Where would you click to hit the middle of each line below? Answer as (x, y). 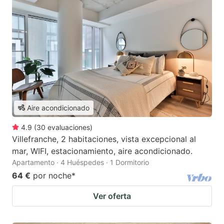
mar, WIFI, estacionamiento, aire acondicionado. (102, 151)
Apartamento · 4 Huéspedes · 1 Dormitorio (80, 162)
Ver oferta (112, 196)
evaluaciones (69, 127)
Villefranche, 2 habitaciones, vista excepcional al (104, 139)
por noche (52, 175)
